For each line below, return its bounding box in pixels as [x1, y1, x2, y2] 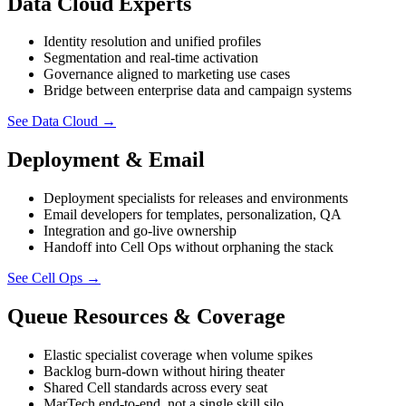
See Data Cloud [7, 113, 98, 130]
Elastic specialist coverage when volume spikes [43, 347, 313, 363]
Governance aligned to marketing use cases [43, 66, 290, 82]
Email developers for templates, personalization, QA [43, 207, 342, 223]
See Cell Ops [7, 270, 82, 286]
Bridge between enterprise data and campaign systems [43, 82, 352, 99]
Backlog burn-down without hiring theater [43, 363, 285, 380]
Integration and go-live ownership [43, 223, 237, 239]
